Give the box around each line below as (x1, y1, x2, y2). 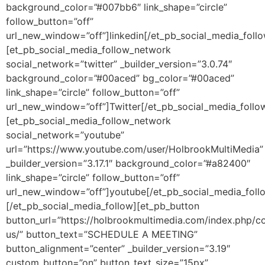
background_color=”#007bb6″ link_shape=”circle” (6, 1, 227, 14)
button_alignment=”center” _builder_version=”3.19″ (6, 243, 230, 255)
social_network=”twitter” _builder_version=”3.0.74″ (6, 58, 232, 70)
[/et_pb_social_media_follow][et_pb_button (6, 200, 199, 212)
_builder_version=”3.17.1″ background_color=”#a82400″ (6, 157, 250, 170)
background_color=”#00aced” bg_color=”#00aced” (6, 72, 234, 85)
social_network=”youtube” (6, 129, 124, 141)
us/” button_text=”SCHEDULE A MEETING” (6, 228, 198, 241)
